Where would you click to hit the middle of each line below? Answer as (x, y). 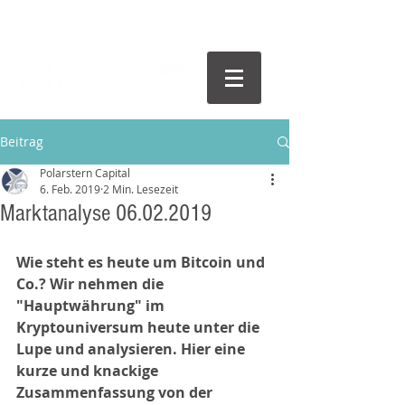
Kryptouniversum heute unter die (140, 327)
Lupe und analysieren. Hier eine (132, 349)
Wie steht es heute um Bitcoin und (142, 262)
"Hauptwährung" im (92, 306)
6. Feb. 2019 (70, 189)
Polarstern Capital (85, 173)
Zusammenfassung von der (116, 392)
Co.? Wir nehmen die (92, 284)
